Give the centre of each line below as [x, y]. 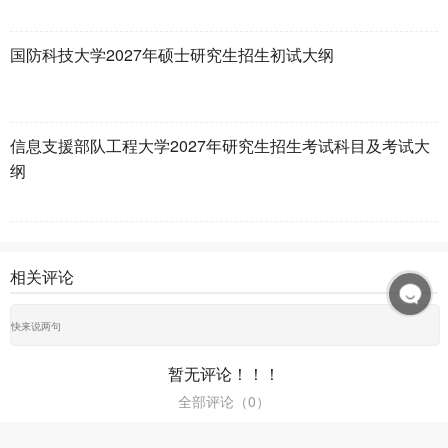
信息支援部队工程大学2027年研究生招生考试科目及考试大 [220, 146]
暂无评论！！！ [224, 374]
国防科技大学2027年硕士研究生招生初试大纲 [172, 55]
